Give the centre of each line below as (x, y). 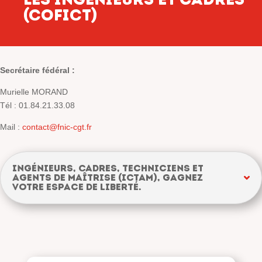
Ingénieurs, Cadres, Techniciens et (108, 168)
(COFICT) (61, 15)
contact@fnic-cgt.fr (57, 127)
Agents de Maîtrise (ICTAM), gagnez (108, 177)
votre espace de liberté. (77, 187)
